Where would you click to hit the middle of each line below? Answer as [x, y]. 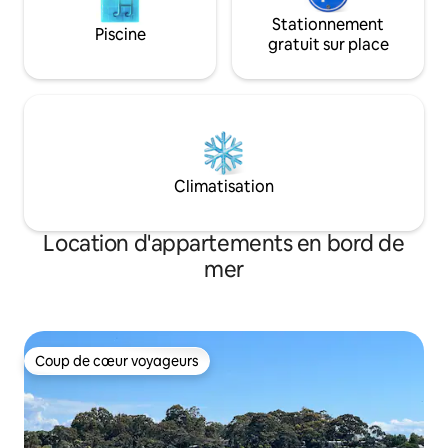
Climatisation [224, 187]
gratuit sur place [328, 45]
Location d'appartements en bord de [224, 244]
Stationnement [328, 25]
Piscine [120, 35]
